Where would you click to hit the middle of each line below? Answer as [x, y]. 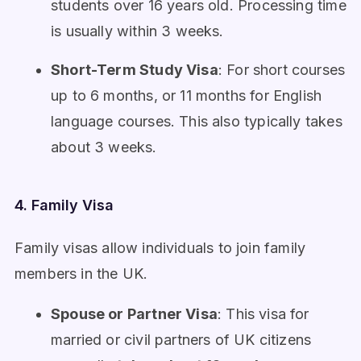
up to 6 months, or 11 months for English [187, 95]
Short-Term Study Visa [135, 69]
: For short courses [282, 69]
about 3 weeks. [104, 147]
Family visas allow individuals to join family [160, 247]
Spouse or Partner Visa [134, 313]
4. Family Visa [64, 205]
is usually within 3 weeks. [137, 31]
